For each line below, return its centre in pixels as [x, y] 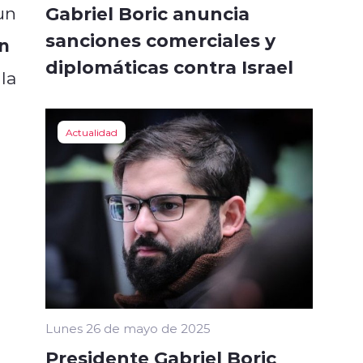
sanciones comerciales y [160, 39]
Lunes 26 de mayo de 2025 [128, 329]
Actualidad [92, 132]
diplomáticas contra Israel [169, 66]
